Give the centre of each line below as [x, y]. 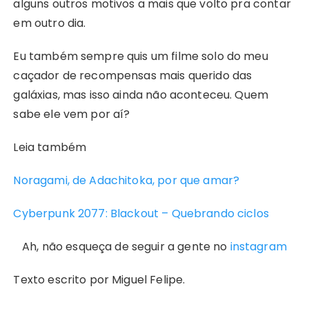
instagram [258, 247]
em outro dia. [50, 23]
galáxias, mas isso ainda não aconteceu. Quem [141, 95]
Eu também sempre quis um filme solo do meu [141, 57]
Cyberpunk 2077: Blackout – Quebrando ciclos [141, 214]
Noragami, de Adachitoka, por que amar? [127, 181]
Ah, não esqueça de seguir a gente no [126, 247]
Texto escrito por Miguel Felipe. [99, 280]
